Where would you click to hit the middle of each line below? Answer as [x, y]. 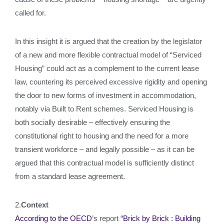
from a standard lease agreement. [70, 176]
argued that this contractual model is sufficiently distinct [104, 163]
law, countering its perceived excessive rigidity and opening [111, 82]
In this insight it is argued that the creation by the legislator [108, 41]
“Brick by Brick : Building [160, 218]
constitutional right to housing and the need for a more [102, 136]
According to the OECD [53, 218]
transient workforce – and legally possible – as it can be [105, 149]
